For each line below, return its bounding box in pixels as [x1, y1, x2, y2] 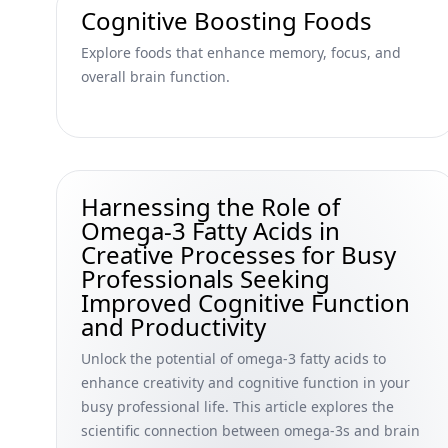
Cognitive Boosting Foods [81, 4, 372, 37]
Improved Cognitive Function [81, 286, 410, 319]
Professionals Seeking [81, 262, 330, 295]
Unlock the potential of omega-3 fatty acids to [81, 349, 386, 368]
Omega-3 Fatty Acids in [81, 214, 340, 247]
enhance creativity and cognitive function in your [81, 373, 410, 392]
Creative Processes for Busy [81, 238, 396, 271]
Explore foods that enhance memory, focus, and [81, 43, 401, 62]
